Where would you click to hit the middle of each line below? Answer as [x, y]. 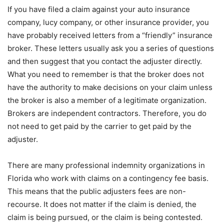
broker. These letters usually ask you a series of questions [111, 48]
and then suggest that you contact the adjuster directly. [105, 61]
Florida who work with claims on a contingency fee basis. [108, 178]
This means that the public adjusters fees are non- [97, 191]
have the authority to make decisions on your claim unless [110, 87]
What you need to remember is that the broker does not [106, 74]
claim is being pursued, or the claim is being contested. [105, 217]
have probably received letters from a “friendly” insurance [110, 35]
